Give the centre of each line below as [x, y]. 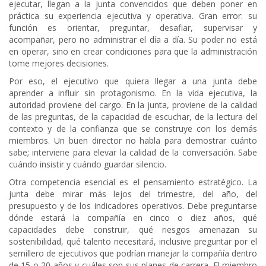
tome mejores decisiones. [59, 64]
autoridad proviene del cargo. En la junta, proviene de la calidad [133, 105]
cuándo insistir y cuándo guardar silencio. [88, 164]
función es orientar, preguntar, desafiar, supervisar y [133, 28]
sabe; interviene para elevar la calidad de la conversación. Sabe [133, 153]
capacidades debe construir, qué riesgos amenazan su [133, 230]
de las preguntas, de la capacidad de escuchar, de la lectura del [133, 117]
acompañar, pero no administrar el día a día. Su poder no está [133, 40]
